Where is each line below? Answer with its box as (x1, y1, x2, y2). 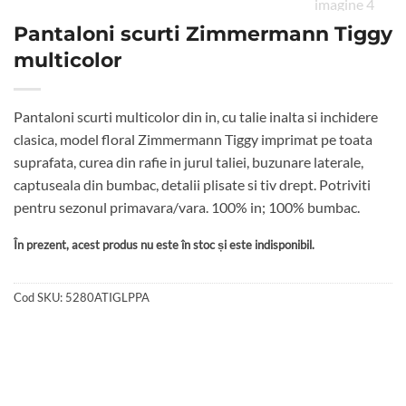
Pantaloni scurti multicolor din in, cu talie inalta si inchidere (14, 108, 378, 126)
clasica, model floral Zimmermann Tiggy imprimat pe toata (14, 130, 372, 149)
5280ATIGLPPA (65, 289, 150, 304)
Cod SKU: (14, 289, 65, 304)
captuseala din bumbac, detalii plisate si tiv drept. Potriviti (14, 176, 371, 194)
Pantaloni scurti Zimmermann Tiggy (14, 21, 392, 47)
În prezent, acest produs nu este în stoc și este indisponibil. (14, 237, 314, 253)
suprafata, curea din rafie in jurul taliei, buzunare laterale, (14, 153, 363, 171)
